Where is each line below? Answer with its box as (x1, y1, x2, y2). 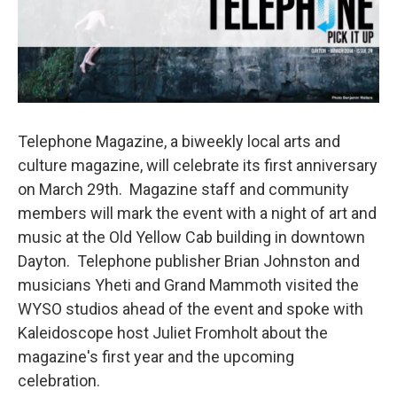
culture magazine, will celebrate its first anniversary (18, 155, 378, 175)
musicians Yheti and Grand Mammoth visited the (18, 275, 359, 294)
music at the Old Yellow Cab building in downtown (18, 227, 365, 246)
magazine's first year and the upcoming (18, 346, 294, 366)
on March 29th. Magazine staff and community (18, 179, 349, 198)
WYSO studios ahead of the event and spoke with (18, 299, 363, 318)
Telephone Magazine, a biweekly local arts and (18, 131, 340, 151)
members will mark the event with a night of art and (18, 203, 377, 222)
